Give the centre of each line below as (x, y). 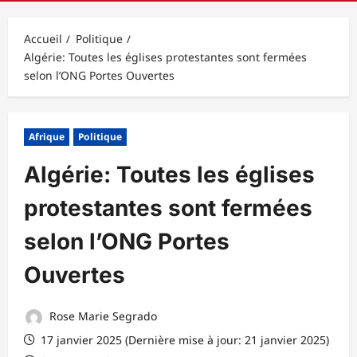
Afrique (47, 136)
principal (80, 10)
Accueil (43, 38)
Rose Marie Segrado (102, 316)
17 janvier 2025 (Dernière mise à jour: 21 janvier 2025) (183, 339)
